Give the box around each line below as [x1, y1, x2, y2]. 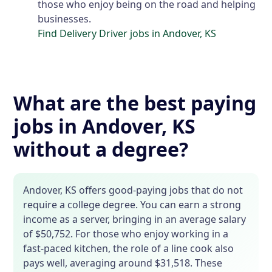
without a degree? [13, 136, 189, 163]
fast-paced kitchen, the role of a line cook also [23, 242, 234, 256]
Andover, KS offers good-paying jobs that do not [23, 183, 243, 197]
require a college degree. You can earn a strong [23, 198, 242, 212]
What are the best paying [13, 90, 257, 117]
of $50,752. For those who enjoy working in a [23, 227, 229, 241]
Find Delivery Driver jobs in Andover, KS [38, 27, 217, 41]
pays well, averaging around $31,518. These [23, 256, 223, 270]
